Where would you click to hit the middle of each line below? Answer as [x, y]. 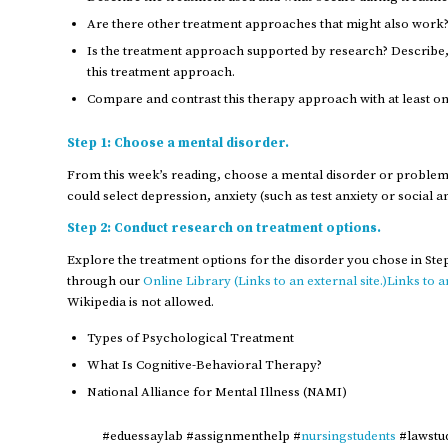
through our [105, 281]
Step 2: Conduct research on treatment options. [224, 228]
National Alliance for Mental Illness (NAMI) [217, 391]
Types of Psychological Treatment [190, 337]
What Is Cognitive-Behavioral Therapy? [204, 364]
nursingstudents [348, 435]
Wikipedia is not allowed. [142, 302]
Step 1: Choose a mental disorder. [178, 143]
